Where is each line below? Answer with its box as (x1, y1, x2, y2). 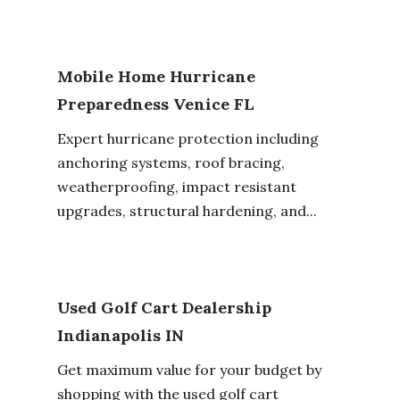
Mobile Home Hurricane (56, 65, 255, 87)
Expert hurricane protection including (56, 129, 319, 147)
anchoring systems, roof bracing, (56, 153, 285, 171)
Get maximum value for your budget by (56, 360, 321, 379)
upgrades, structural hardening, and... (56, 201, 317, 220)
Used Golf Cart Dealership (56, 296, 271, 318)
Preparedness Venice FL (56, 93, 254, 114)
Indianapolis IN (56, 324, 184, 346)
